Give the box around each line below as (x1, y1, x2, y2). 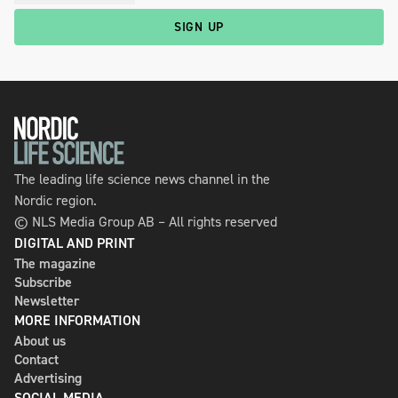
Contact (14, 350, 59, 370)
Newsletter (14, 291, 79, 311)
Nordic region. (14, 191, 97, 211)
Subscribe (14, 273, 72, 292)
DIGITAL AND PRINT (14, 234, 134, 253)
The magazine (14, 254, 96, 274)
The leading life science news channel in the (14, 170, 270, 189)
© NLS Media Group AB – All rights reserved (14, 212, 277, 232)
